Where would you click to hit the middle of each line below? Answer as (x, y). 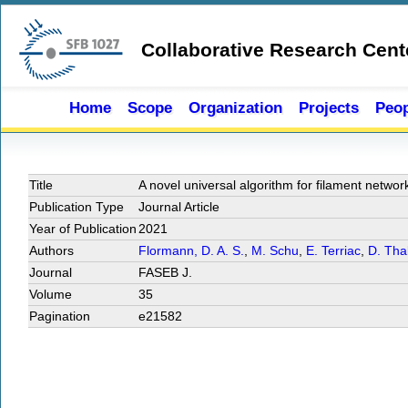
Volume (51, 294)
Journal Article (179, 207)
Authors (51, 250)
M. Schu (275, 250)
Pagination (60, 316)
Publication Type (76, 207)
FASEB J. (165, 272)
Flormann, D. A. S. (191, 250)
